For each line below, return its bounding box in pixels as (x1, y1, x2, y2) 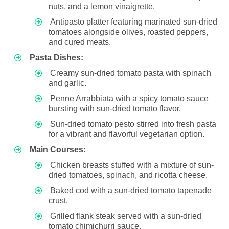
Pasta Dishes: (30, 53, 83, 62)
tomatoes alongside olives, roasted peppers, (49, 27, 208, 36)
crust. (49, 196, 68, 205)
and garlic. (49, 78, 86, 87)
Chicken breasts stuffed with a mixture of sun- (50, 160, 214, 169)
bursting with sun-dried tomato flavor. (49, 104, 181, 113)
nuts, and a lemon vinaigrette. (49, 2, 155, 11)
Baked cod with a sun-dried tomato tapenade (50, 186, 212, 195)
